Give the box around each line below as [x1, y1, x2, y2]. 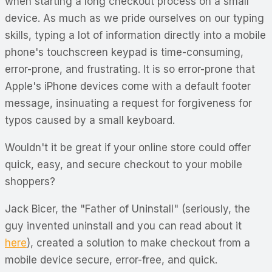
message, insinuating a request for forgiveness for [5, 97, 252, 109]
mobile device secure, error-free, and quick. [5, 253, 217, 266]
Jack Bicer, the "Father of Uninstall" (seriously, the [5, 202, 250, 215]
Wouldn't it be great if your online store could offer [5, 141, 251, 154]
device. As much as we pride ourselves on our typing [5, 12, 264, 24]
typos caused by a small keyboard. [5, 114, 175, 126]
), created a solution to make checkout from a [27, 236, 250, 249]
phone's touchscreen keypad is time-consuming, [5, 46, 243, 58]
